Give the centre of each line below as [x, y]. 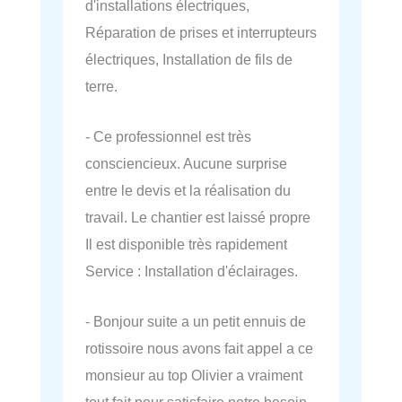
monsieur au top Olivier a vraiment [194, 376]
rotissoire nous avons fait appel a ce [199, 349]
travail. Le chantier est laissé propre [198, 217]
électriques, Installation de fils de [189, 59]
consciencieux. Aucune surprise [186, 163]
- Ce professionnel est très [168, 136]
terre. [101, 86]
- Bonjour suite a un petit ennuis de [196, 322]
